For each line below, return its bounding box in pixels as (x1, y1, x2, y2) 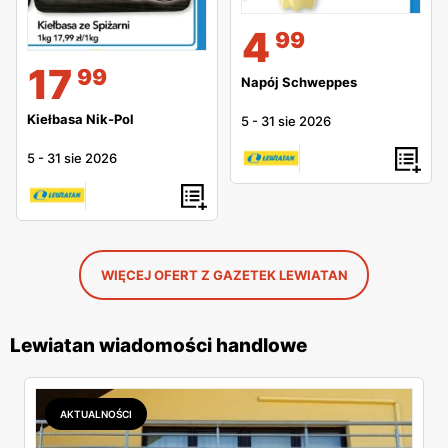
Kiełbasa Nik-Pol (27, 111, 134, 128)
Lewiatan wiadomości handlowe (10, 334, 307, 358)
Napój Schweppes (241, 73, 357, 90)
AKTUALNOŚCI (60, 408, 132, 421)
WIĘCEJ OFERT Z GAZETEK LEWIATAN (100, 267, 348, 284)
